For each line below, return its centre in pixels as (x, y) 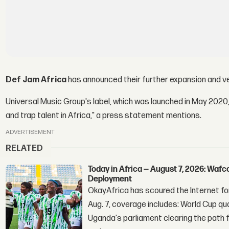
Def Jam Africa (36, 80)
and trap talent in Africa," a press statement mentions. (104, 116)
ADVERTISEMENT (30, 132)
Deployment (110, 179)
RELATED (25, 148)
